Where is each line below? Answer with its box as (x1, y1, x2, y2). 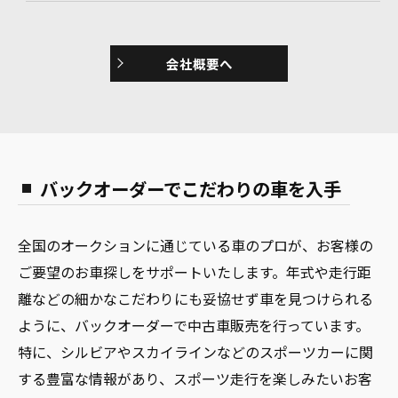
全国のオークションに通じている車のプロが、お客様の (18, 234, 373, 256)
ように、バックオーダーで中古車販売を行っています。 (18, 314, 370, 336)
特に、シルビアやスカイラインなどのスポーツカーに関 (18, 340, 373, 362)
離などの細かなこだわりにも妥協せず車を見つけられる (18, 287, 373, 309)
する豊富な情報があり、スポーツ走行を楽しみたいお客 (18, 367, 372, 389)
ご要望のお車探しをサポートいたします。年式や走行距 (18, 260, 371, 283)
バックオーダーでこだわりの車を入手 (40, 174, 341, 202)
